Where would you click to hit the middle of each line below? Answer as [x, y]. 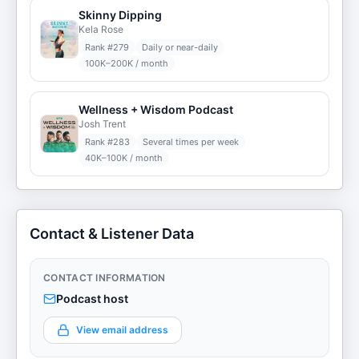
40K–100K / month [124, 158]
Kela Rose [101, 29]
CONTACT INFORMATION [105, 278]
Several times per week [191, 142]
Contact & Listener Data [112, 234]
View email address [122, 330]
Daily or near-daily [180, 47]
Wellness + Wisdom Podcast [156, 109]
